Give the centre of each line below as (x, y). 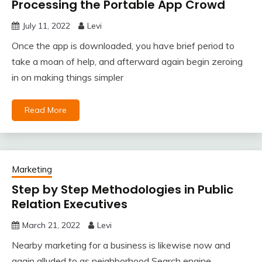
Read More (46, 110)
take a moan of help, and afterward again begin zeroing (127, 62)
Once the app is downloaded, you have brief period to (123, 46)
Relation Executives (70, 204)
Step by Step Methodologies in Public (123, 190)
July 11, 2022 (46, 26)
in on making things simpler (68, 77)
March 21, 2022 (51, 225)
